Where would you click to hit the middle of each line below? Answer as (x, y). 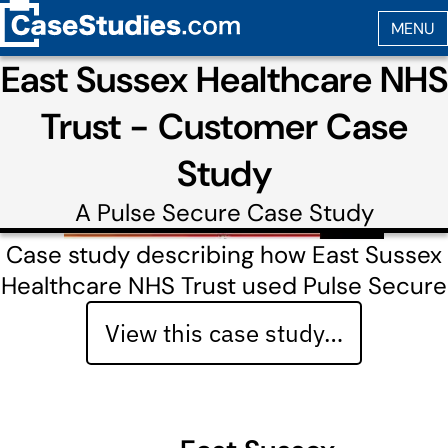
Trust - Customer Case (224, 126)
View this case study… (224, 333)
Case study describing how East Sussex (224, 254)
